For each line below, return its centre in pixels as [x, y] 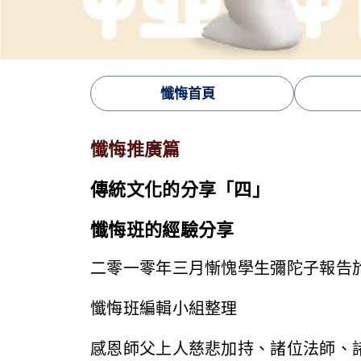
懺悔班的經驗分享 [162, 230]
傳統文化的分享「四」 [180, 189]
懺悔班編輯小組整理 [164, 308]
